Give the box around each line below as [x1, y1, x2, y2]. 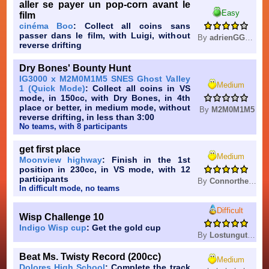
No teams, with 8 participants [19, 122, 127, 131]
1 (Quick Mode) [19, 83, 86, 94]
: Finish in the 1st [102, 155, 190, 165]
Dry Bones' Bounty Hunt [19, 63, 131, 74]
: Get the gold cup [86, 223, 161, 233]
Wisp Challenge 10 [19, 212, 104, 223]
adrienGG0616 [209, 33, 245, 43]
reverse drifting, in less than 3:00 [19, 112, 154, 122]
